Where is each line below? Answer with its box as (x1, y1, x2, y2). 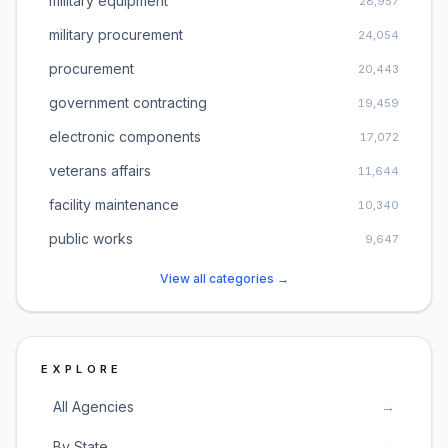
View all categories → (159, 271, 289, 286)
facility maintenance (49, 196, 179, 213)
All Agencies (53, 398, 134, 415)
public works (49, 230, 133, 247)
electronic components (49, 128, 201, 145)
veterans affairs (49, 162, 151, 179)
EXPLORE (41, 362, 123, 376)
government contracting (49, 94, 207, 111)
